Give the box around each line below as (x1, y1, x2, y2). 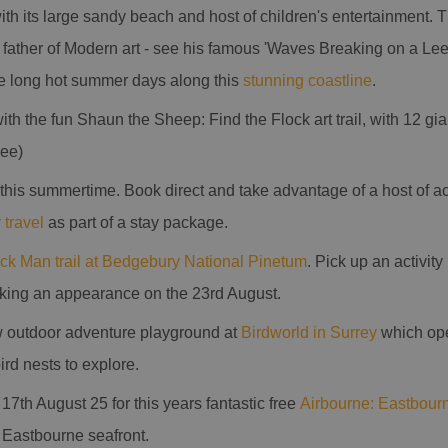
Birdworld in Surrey (241, 324, 377, 341)
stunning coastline (243, 72, 372, 89)
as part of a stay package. (44, 214, 228, 231)
